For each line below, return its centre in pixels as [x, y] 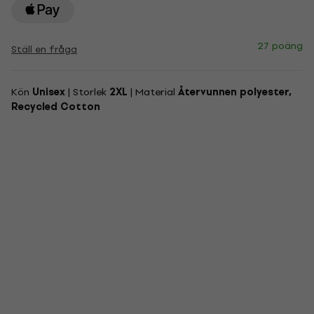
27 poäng [280, 46]
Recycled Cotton [56, 107]
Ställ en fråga [44, 49]
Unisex [49, 92]
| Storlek [87, 92]
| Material [153, 92]
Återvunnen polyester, [235, 92]
